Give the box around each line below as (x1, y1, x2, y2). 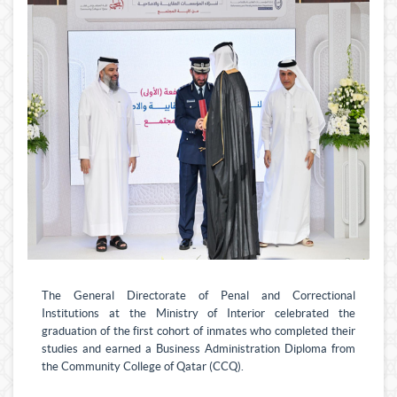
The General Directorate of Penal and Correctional (42, 290, 355, 303)
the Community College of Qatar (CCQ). (42, 361, 244, 374)
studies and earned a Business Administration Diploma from (42, 343, 355, 356)
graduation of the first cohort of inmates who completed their (42, 325, 355, 339)
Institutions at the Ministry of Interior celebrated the (42, 307, 355, 321)
